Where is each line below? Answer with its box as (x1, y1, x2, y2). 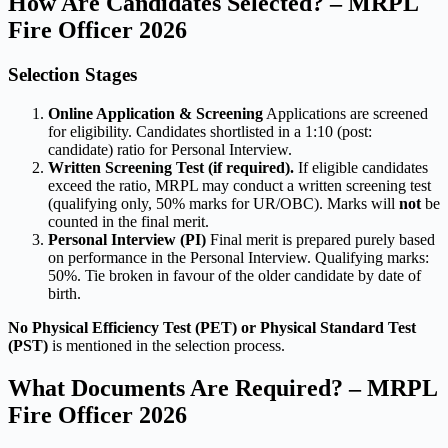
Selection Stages (8, 64, 137, 86)
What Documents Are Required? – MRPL (8, 374, 437, 401)
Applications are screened (263, 105, 428, 123)
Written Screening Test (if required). (48, 159, 294, 177)
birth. (48, 285, 81, 303)
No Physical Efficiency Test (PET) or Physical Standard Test (8, 319, 416, 337)
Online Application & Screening (48, 105, 263, 123)
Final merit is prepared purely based (206, 231, 435, 249)
